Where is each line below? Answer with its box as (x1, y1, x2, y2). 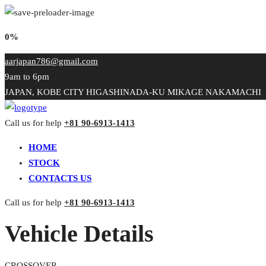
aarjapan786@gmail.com (5, 56, 98, 66)
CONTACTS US (28, 173, 91, 183)
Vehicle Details (5, 220, 154, 247)
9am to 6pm (5, 72, 49, 81)
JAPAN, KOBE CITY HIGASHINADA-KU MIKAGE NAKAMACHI (5, 87, 261, 97)
